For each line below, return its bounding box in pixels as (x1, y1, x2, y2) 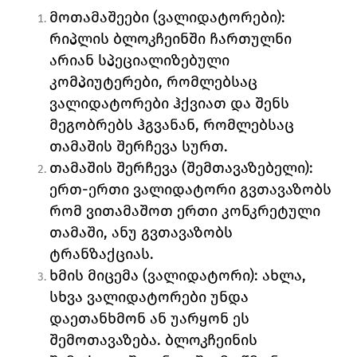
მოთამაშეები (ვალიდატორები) (49, 8, 282, 27)
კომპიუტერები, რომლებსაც (49, 73, 258, 92)
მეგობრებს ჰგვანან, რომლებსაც (49, 116, 295, 135)
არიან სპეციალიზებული (49, 51, 230, 70)
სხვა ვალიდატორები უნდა (49, 288, 249, 307)
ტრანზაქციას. (49, 245, 159, 264)
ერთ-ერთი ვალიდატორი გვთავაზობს (49, 180, 332, 199)
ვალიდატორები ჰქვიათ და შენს (49, 94, 290, 113)
